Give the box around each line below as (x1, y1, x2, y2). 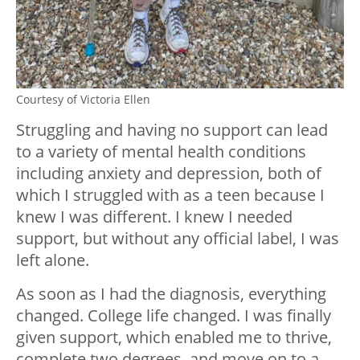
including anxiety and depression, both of (16, 162, 321, 184)
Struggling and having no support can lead (16, 118, 328, 141)
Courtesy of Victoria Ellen (16, 91, 150, 107)
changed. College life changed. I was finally (16, 304, 331, 326)
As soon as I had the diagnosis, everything (16, 282, 326, 305)
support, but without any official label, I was (16, 227, 339, 249)
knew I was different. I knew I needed (16, 205, 292, 227)
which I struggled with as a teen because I (16, 183, 325, 206)
